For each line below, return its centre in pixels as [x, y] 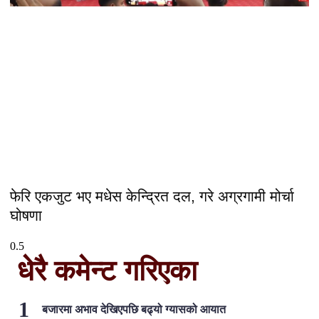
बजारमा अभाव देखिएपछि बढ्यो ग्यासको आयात [134, 310]
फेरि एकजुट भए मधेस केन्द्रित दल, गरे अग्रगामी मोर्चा [152, 197]
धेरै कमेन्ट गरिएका [107, 271]
